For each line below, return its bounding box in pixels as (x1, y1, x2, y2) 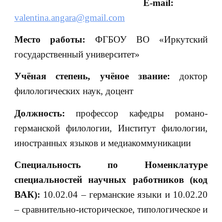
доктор (169, 71, 208, 82)
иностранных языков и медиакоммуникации (14, 137, 191, 148)
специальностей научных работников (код (14, 174, 208, 185)
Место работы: (14, 34, 86, 45)
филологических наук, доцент (14, 86, 133, 97)
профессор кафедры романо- (64, 108, 208, 118)
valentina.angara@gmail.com (14, 12, 125, 23)
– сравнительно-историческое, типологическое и (14, 204, 208, 215)
